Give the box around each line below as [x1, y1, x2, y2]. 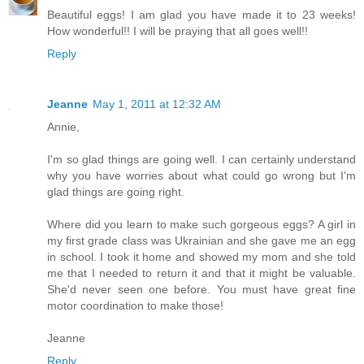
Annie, [47, 120, 80, 134]
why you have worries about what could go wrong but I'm [47, 169, 356, 183]
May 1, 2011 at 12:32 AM [93, 97, 221, 111]
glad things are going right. [47, 185, 184, 199]
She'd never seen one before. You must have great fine [47, 283, 356, 297]
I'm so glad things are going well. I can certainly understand [47, 153, 356, 167]
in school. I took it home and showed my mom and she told [47, 250, 356, 264]
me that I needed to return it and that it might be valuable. [47, 266, 356, 280]
